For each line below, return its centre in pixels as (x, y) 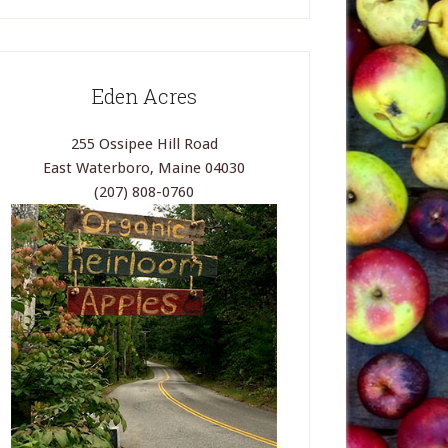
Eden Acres (144, 95)
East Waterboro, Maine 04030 (144, 167)
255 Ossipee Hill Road (144, 143)
